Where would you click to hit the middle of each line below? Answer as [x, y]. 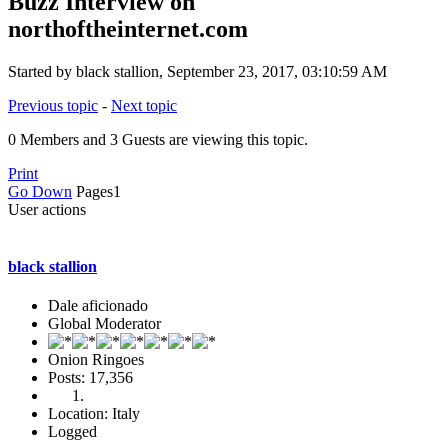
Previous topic [53, 105]
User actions [47, 209]
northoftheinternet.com [128, 28]
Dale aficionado [98, 306]
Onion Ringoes [96, 360]
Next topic [144, 105]
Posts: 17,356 [90, 378]
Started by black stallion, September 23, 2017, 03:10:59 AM [197, 71]
